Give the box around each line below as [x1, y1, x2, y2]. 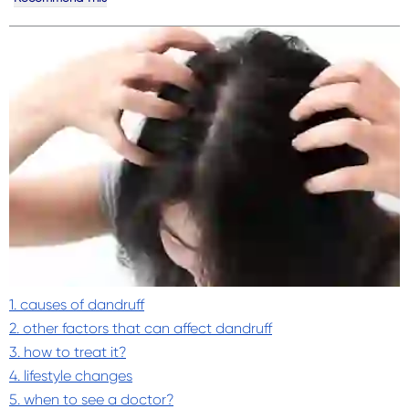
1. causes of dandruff [9, 296, 144, 314]
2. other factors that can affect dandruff [9, 320, 272, 338]
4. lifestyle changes [9, 367, 132, 385]
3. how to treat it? [9, 343, 126, 362]
